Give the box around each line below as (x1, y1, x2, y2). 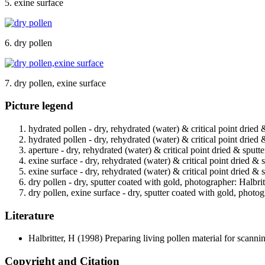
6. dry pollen (5, 37, 52, 48)
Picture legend (5, 99, 73, 112)
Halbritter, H (28, 233, 75, 244)
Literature (5, 209, 54, 222)
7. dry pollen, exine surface (5, 77, 106, 88)
